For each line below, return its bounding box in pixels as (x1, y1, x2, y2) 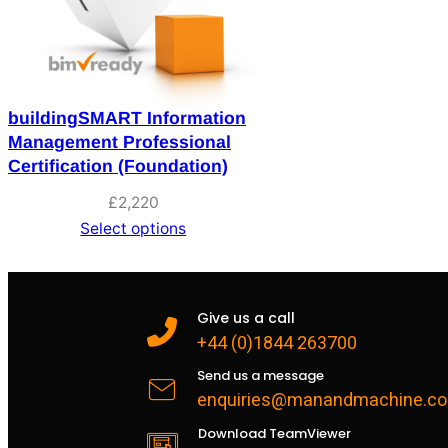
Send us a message (197, 365, 324, 385)
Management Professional (8, 131, 231, 152)
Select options (80, 218, 187, 238)
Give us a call (197, 307, 295, 328)
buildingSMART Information (8, 107, 246, 128)
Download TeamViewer (198, 423, 351, 443)
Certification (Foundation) (8, 155, 228, 176)
